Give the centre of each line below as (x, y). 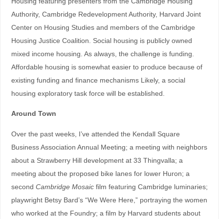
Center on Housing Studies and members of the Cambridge (103, 28)
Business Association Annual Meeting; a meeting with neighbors (109, 147)
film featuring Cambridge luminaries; (151, 186)
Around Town (33, 114)
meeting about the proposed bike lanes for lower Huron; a (100, 173)
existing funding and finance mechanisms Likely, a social (98, 80)
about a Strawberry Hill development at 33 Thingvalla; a (97, 160)
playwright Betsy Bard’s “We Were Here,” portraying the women (109, 200)
